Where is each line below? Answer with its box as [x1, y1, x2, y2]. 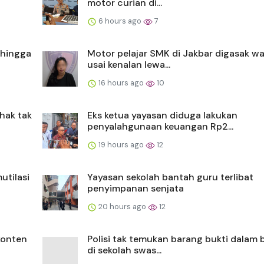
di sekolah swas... [87, 243, 161, 256]
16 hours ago [97, 77, 146, 88]
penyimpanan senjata [87, 181, 184, 194]
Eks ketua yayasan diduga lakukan [87, 108, 237, 121]
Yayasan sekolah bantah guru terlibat [87, 170, 253, 183]
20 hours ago [97, 201, 148, 212]
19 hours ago [97, 139, 146, 150]
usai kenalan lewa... [87, 58, 170, 71]
